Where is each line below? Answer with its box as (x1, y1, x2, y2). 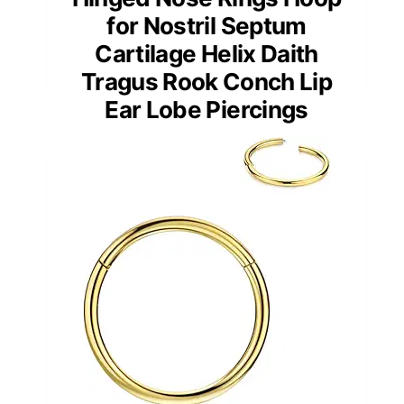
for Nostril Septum (106, 11, 307, 40)
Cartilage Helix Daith (95, 39, 318, 68)
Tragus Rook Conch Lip (80, 67, 333, 96)
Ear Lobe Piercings (105, 95, 308, 124)
